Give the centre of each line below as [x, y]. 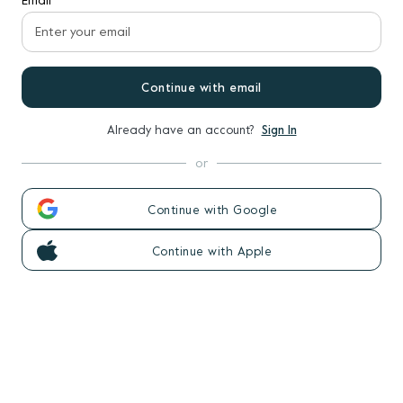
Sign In [279, 130]
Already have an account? [184, 130]
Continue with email [201, 87]
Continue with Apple [212, 251]
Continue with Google [212, 210]
